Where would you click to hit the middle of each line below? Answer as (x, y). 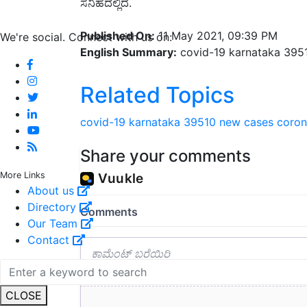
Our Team (54, 223)
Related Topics (157, 95)
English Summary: (128, 52)
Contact (50, 240)
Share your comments (165, 156)
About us (52, 190)
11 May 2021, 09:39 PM (216, 35)
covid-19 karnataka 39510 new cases (177, 122)
